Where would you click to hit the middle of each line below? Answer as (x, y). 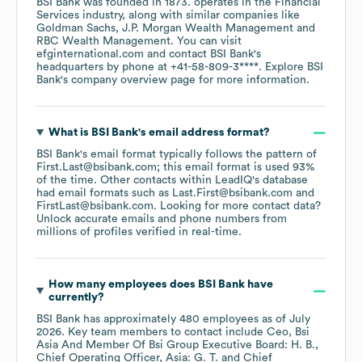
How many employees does (123, 285)
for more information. (253, 80)
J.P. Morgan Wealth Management (208, 29)
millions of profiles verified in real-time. (139, 232)
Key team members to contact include (166, 333)
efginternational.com (90, 55)
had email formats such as (104, 194)
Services (58, 16)
